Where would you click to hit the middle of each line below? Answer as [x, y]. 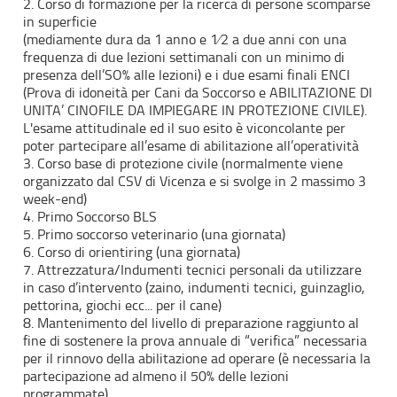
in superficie [60, 21]
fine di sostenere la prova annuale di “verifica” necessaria [195, 340]
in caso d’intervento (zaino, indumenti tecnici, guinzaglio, [195, 287]
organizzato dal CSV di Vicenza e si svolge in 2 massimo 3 [195, 181]
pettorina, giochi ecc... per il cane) [123, 305]
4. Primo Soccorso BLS [90, 216]
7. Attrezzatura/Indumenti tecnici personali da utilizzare [193, 269]
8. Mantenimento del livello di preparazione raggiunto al [191, 323]
